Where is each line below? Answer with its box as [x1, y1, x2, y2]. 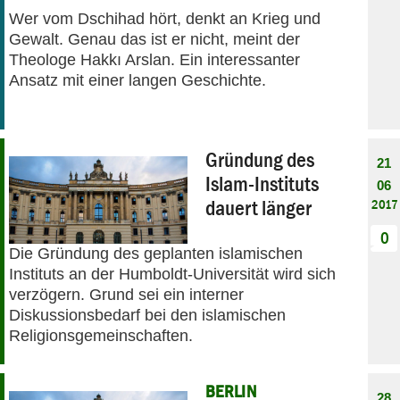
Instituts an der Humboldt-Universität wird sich [9, 264, 336, 283]
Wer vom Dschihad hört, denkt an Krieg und [9, 9, 321, 28]
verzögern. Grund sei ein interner [9, 285, 244, 304]
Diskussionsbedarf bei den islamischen [9, 305, 286, 324]
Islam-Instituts [205, 171, 319, 196]
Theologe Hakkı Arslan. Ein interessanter [9, 50, 300, 69]
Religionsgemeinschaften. [9, 326, 193, 345]
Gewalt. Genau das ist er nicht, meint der [9, 29, 300, 48]
